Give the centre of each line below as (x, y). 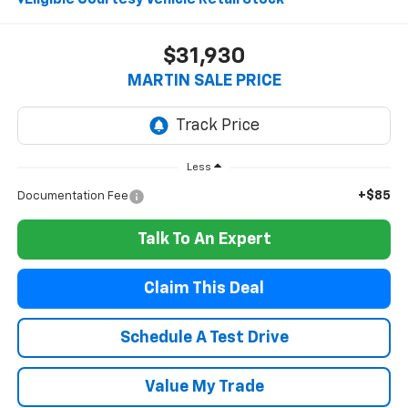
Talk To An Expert (204, 240)
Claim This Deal (204, 289)
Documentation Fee (72, 197)
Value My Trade (204, 388)
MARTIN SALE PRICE (204, 82)
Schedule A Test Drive (204, 338)
